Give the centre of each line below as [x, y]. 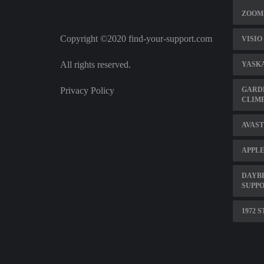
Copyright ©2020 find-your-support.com [136, 39]
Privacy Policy [87, 90]
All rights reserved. [95, 65]
